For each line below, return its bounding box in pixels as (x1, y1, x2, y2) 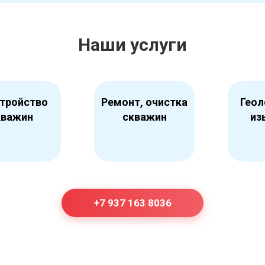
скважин (122, 110, 167, 123)
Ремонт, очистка (101, 95, 188, 108)
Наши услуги (78, 34, 187, 55)
